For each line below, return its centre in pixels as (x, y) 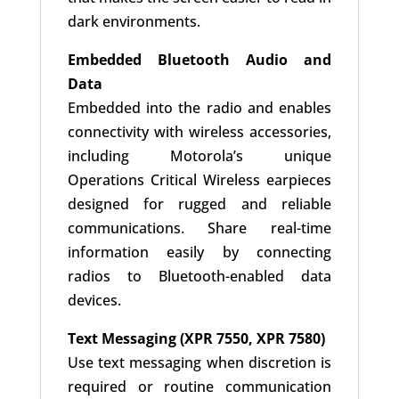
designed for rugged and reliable (199, 204)
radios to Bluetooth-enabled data (199, 277)
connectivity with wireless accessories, (199, 132)
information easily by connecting (199, 252)
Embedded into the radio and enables (199, 108)
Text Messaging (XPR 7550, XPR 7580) (196, 339)
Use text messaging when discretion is (199, 363)
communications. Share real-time (199, 228)
